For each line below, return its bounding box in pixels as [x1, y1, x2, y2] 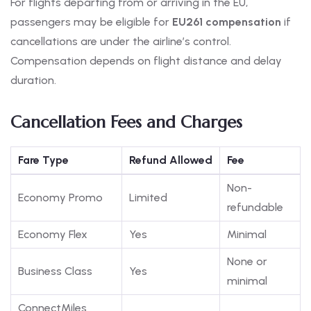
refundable [227, 201, 283, 215]
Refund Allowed [129, 153, 212, 167]
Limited [129, 191, 167, 205]
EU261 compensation [172, 15, 281, 29]
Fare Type [18, 153, 69, 167]
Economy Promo [18, 191, 103, 205]
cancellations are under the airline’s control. [10, 35, 231, 49]
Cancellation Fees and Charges [10, 112, 242, 133]
